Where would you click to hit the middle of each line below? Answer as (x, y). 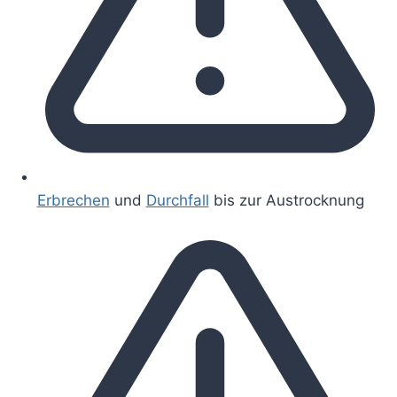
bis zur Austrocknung (286, 201)
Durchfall (177, 201)
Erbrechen (73, 201)
